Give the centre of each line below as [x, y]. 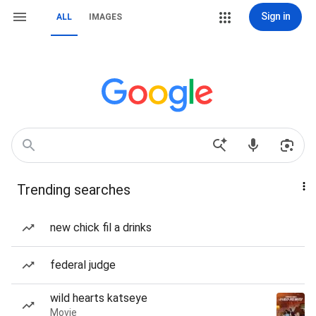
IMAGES [105, 17]
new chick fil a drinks [101, 227]
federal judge [83, 265]
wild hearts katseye [99, 298]
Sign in [275, 16]
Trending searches [74, 190]
